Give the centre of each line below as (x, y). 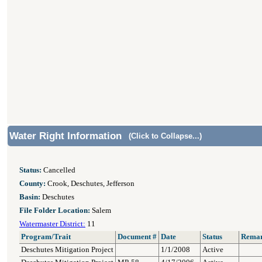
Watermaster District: (52, 224)
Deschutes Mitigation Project (67, 250)
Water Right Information (65, 136)
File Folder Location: (55, 211)
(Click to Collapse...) (165, 136)
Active (213, 250)
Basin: (30, 197)
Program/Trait (46, 237)
